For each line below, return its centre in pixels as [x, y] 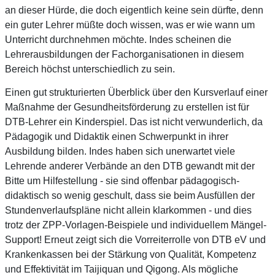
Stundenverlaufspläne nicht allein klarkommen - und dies [128, 210]
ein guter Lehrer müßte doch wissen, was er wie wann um [130, 25]
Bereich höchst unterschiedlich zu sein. [90, 69]
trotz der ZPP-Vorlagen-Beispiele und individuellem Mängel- [136, 225]
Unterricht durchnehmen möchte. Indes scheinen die [118, 39]
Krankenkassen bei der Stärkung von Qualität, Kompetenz [131, 254]
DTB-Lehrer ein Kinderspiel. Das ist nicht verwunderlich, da [134, 122]
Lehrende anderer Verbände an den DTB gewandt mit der [130, 166]
